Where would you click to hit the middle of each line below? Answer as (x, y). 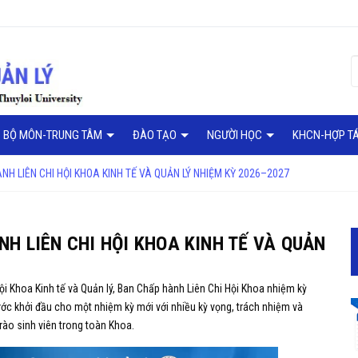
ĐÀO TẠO (156, 135)
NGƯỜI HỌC (236, 135)
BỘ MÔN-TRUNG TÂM (54, 135)
